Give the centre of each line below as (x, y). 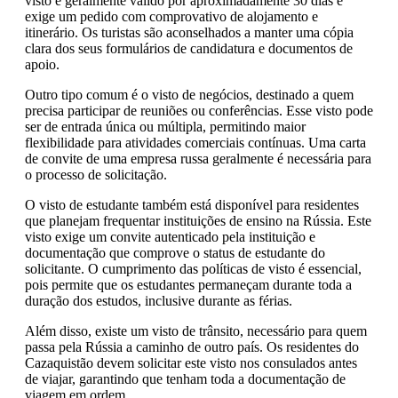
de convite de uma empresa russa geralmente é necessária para (198, 159)
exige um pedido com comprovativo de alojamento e (171, 17)
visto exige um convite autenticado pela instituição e (170, 237)
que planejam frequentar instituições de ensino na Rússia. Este (198, 221)
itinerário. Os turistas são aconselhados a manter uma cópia (189, 33)
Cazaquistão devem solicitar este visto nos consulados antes (191, 363)
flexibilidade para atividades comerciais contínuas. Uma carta (195, 143)
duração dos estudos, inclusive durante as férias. (159, 301)
